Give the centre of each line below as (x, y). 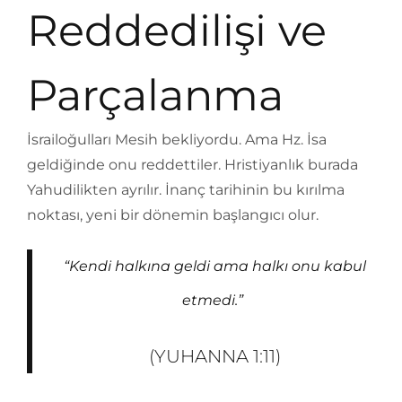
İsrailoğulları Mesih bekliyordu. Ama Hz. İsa (177, 140)
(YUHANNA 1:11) (214, 356)
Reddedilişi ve (177, 31)
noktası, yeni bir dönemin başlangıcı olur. (173, 215)
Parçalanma (155, 95)
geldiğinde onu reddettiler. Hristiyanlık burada (192, 165)
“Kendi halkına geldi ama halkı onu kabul (214, 266)
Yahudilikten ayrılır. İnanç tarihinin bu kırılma (186, 190)
